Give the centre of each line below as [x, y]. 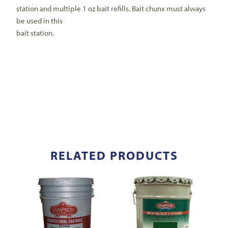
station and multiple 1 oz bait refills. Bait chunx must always [111, 9]
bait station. [35, 33]
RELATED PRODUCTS [114, 155]
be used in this [40, 21]
